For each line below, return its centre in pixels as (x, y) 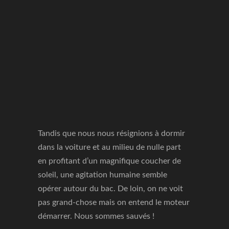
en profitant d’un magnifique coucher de (109, 161)
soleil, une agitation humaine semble (102, 175)
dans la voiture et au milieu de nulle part (109, 147)
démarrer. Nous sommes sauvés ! (96, 216)
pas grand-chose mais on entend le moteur (114, 202)
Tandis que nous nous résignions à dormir (111, 133)
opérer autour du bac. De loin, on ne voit (110, 189)
